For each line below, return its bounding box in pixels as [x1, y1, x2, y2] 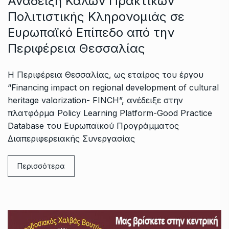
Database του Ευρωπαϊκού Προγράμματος [8, 120, 179, 131]
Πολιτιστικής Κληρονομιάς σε [8, 9, 185, 24]
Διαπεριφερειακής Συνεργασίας [8, 133, 135, 144]
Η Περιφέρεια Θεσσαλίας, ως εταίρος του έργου [8, 69, 203, 80]
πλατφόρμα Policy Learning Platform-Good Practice [8, 107, 212, 118]
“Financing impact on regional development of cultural [8, 82, 219, 93]
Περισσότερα [17, 161, 65, 170]
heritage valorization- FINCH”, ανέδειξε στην [8, 95, 183, 105]
